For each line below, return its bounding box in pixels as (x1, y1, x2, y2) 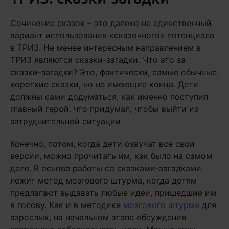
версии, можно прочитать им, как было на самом (10, 151, 212, 161)
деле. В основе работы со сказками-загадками (10, 163, 201, 173)
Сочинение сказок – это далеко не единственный (10, 18, 212, 28)
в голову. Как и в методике (10, 200, 123, 210)
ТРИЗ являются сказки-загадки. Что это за (10, 55, 186, 65)
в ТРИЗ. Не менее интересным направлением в (10, 42, 201, 53)
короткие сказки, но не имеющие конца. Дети (10, 79, 198, 89)
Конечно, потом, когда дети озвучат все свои (10, 139, 195, 149)
